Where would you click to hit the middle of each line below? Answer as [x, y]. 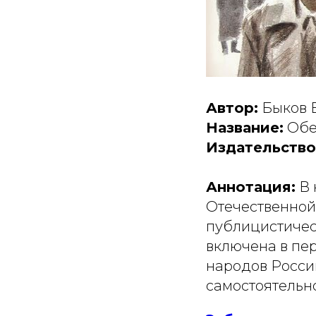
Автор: [232, 108]
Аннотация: [251, 187]
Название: [245, 128]
